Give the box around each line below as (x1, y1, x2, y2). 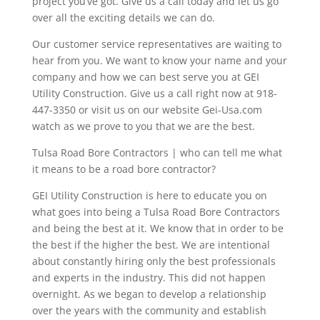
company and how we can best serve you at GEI (31, 70, 259, 84)
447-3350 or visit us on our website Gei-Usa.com (31, 103, 262, 117)
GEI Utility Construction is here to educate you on (31, 189, 267, 203)
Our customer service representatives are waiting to (31, 37, 281, 51)
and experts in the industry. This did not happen (31, 271, 266, 285)
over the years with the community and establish (31, 304, 266, 318)
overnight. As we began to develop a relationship (31, 287, 266, 301)
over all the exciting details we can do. (31, 11, 215, 25)
